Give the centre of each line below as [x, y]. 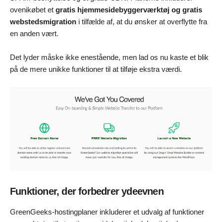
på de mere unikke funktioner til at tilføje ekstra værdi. [96, 69]
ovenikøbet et [33, 9]
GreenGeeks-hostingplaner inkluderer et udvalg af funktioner [107, 212]
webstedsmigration [43, 21]
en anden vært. [34, 33]
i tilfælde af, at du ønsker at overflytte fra [142, 21]
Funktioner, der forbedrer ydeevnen [87, 191]
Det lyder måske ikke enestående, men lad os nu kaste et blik [109, 57]
